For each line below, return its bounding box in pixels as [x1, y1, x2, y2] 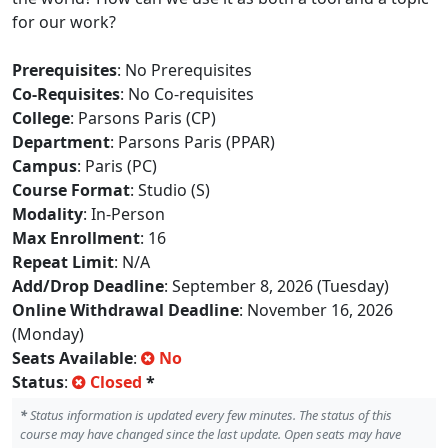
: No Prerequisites [117, 59, 252, 81]
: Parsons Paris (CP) [70, 107, 216, 129]
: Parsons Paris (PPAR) [110, 131, 275, 153]
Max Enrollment [12, 227, 140, 249]
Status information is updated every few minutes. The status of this [27, 406, 392, 424]
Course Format [12, 179, 130, 201]
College [12, 107, 70, 129]
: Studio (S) [130, 179, 210, 201]
